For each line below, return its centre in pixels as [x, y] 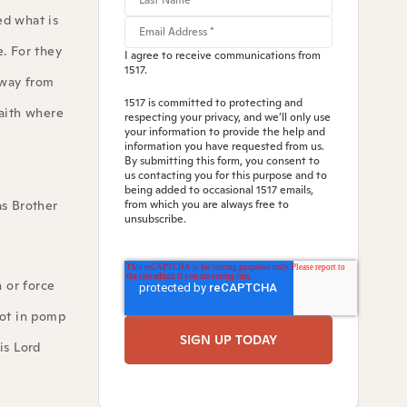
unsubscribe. [155, 219]
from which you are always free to [206, 205]
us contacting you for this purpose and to [225, 176]
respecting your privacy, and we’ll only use [227, 118]
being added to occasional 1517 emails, [218, 190]
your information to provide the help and [224, 132]
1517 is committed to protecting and [213, 103]
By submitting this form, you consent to [222, 161]
